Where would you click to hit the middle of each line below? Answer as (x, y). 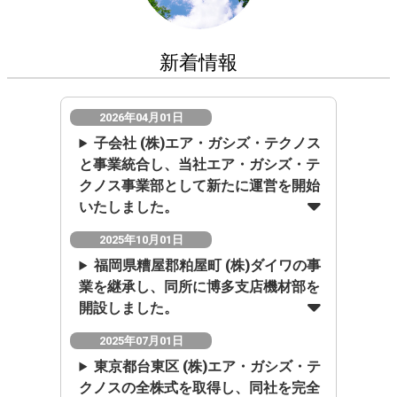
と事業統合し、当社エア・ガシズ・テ (200, 165)
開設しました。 (129, 308)
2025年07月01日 (141, 341)
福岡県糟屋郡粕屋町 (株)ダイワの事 (208, 266)
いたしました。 (129, 207)
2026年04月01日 (141, 118)
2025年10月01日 (141, 240)
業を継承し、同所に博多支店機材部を (200, 287)
